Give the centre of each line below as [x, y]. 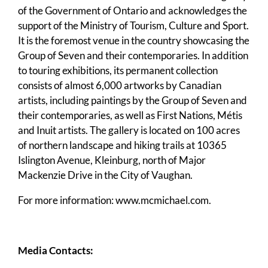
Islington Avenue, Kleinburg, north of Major [112, 160]
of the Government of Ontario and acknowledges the [133, 11]
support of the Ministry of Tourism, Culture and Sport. [133, 26]
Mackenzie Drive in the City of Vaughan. [105, 175]
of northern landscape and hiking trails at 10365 [122, 145]
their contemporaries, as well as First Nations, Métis [130, 115]
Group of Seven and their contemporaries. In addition [133, 56]
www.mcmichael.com [162, 200]
